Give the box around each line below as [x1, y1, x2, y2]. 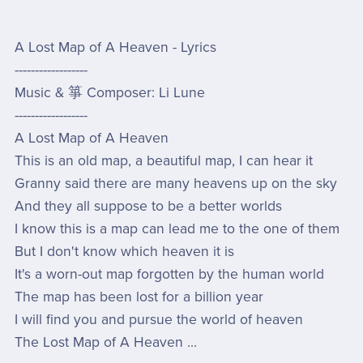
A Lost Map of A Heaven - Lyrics [14, 39, 216, 57]
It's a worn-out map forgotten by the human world [14, 266, 324, 284]
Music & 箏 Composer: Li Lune [14, 84, 205, 102]
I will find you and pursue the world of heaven [14, 311, 303, 329]
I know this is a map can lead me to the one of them [14, 220, 340, 238]
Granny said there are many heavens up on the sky [14, 175, 337, 193]
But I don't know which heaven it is [14, 243, 234, 261]
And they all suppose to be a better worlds [14, 198, 282, 216]
